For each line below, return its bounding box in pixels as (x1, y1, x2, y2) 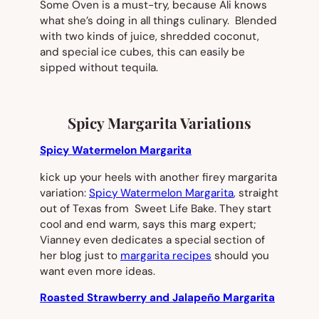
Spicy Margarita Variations (68, 113, 251, 132)
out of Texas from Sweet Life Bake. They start (40, 201, 271, 216)
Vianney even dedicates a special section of (40, 232, 265, 247)
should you (211, 248, 269, 263)
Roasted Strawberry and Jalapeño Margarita (40, 290, 275, 305)
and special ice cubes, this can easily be (40, 45, 245, 60)
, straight (234, 185, 278, 200)
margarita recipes (120, 248, 211, 263)
